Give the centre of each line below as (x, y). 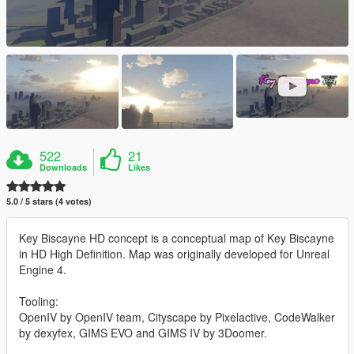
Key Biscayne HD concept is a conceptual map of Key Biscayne (177, 238)
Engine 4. (43, 270)
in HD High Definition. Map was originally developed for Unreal (174, 254)
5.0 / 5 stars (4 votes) (49, 201)
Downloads (64, 168)
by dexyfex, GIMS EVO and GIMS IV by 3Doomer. (143, 333)
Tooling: (39, 301)
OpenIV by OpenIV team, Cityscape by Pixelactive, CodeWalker (177, 317)
